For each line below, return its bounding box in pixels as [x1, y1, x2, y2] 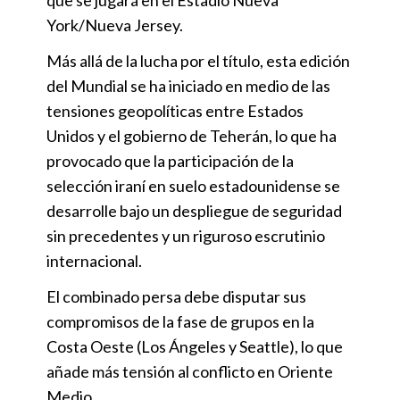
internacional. [46, 250, 142, 271]
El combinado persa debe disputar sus [46, 286, 306, 306]
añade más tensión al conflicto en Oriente [46, 361, 333, 381]
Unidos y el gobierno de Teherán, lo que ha [46, 125, 337, 146]
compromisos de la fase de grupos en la [46, 311, 314, 331]
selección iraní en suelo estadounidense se [46, 175, 340, 196]
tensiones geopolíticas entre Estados [46, 100, 304, 121]
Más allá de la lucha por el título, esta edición [46, 50, 350, 71]
